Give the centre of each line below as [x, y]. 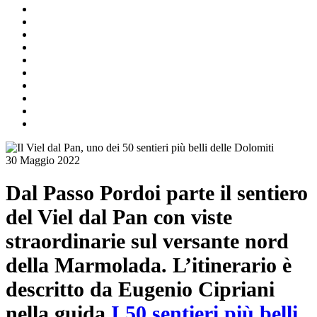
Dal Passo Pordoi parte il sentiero [157, 192]
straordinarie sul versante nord [147, 241]
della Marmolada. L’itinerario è [149, 265]
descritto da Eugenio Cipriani [140, 289]
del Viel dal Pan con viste [119, 217]
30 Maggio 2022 [43, 160]
